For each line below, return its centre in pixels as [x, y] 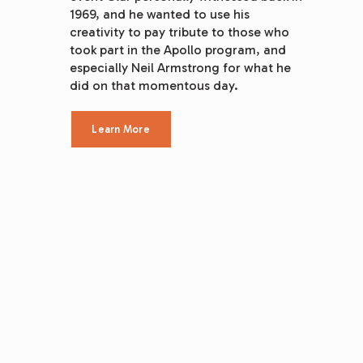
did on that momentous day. [154, 86]
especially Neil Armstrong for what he [180, 68]
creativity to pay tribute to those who [179, 32]
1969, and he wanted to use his [159, 15]
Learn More [121, 130]
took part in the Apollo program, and [177, 50]
